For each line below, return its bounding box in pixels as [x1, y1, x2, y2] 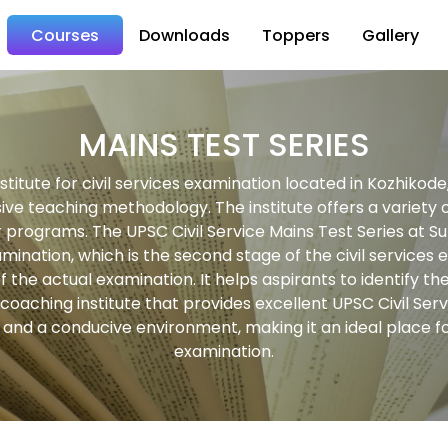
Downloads [138, 23, 230, 47]
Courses [30, 23, 99, 47]
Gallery [361, 23, 419, 47]
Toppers [261, 23, 330, 47]
